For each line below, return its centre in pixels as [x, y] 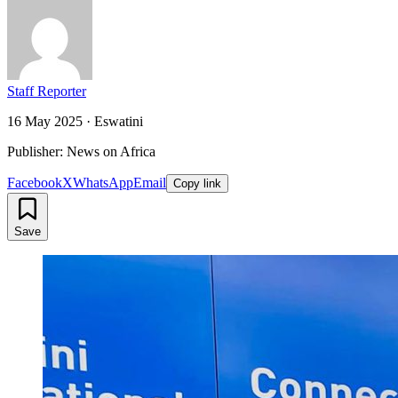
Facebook [35, 182]
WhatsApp [103, 182]
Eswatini [119, 121]
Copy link [197, 183]
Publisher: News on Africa [81, 151]
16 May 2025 [45, 121]
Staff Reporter [47, 91]
